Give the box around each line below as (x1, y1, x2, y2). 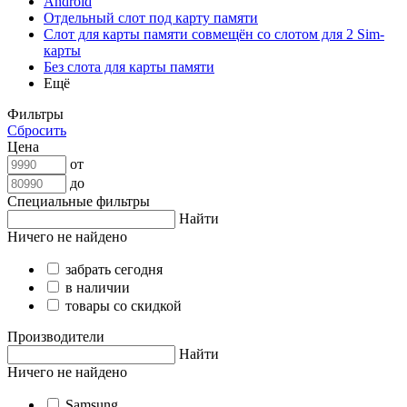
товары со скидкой (65, 297, 182, 313)
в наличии (65, 279, 130, 295)
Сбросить (7, 122, 66, 138)
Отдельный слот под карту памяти (44, 9, 258, 25)
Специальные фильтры (7, 193, 150, 209)
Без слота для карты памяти (44, 58, 214, 74)
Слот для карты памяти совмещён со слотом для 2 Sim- (44, 25, 384, 42)
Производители (7, 328, 104, 344)
